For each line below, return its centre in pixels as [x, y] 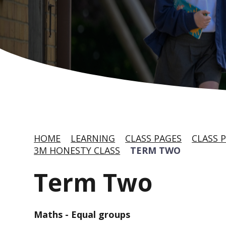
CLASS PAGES [154, 138]
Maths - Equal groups [82, 215]
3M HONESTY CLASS [77, 150]
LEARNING [93, 138]
